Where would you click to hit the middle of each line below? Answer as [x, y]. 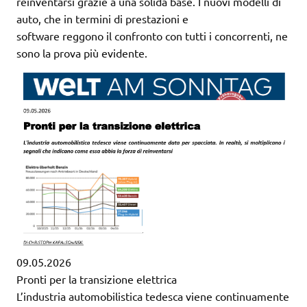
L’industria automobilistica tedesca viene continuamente [153, 296]
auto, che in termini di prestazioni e [102, 19]
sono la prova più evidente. [82, 53]
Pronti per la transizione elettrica [97, 279]
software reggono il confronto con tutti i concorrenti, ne [152, 36]
